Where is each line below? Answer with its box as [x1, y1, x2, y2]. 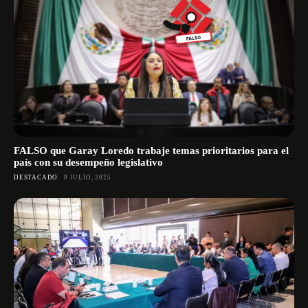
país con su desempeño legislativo [14, 156, 163, 168]
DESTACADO [14, 173, 58, 181]
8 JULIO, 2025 [64, 173, 111, 181]
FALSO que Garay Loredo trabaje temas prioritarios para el [14, 144, 289, 156]
